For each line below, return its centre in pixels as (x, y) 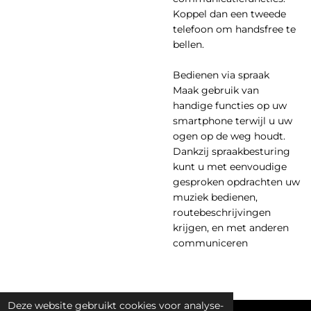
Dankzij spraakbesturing (232, 151)
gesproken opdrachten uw (236, 182)
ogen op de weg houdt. (229, 136)
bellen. (188, 44)
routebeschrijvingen (222, 212)
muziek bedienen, (215, 197)
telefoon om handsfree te (234, 29)
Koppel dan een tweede (229, 14)
